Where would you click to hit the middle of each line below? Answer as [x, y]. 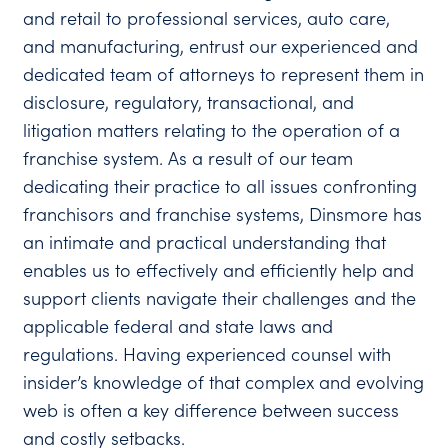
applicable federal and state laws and [178, 326]
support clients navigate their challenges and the [220, 298]
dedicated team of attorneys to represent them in [224, 74]
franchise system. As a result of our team [188, 158]
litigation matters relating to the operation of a [212, 130]
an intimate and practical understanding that [205, 242]
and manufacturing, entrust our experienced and [221, 46]
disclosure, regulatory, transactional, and [189, 102]
